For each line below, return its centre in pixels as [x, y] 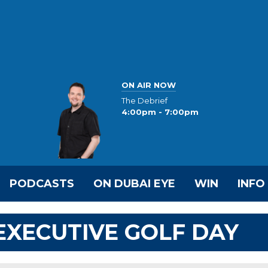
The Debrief [144, 101]
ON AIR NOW [149, 85]
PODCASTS [42, 184]
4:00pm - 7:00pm [160, 112]
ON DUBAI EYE [134, 184]
